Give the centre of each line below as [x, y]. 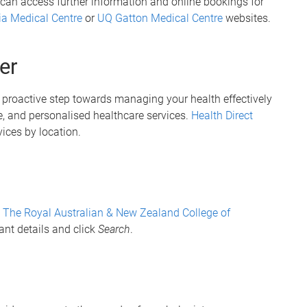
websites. [247, 18]
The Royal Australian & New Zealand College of [116, 213]
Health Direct [222, 115]
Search [114, 229]
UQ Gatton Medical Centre [160, 18]
